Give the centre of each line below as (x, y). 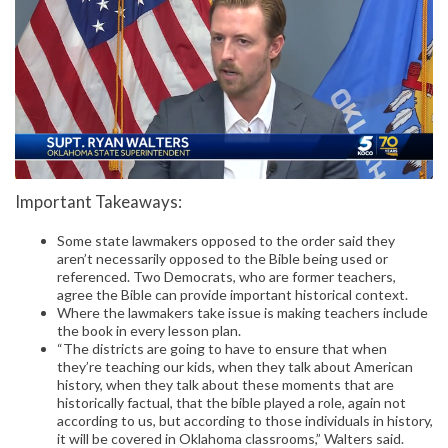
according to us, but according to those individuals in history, (245, 421)
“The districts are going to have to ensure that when (222, 349)
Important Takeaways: (98, 202)
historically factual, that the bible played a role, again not (231, 403)
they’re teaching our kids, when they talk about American (235, 367)
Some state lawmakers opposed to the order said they (226, 241)
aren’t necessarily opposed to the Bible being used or (222, 259)
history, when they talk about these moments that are (225, 385)
